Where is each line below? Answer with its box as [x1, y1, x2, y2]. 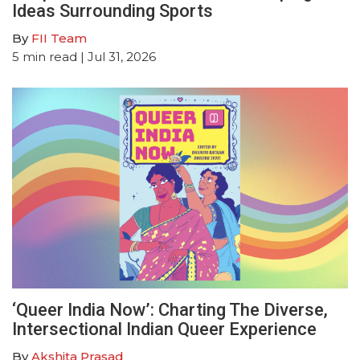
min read [22, 48, 77, 64]
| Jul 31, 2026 [77, 48, 156, 64]
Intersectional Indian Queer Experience [12, 319, 317, 340]
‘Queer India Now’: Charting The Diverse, [12, 300, 328, 321]
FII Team [31, 30, 87, 46]
